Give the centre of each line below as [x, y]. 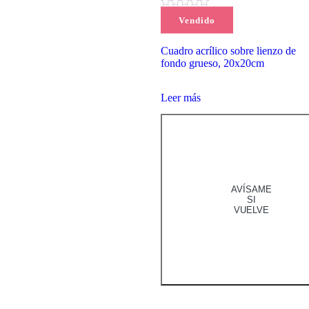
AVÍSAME [251, 189]
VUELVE [251, 210]
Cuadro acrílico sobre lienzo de [228, 51]
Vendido [197, 20]
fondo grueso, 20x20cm [212, 63]
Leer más [180, 98]
